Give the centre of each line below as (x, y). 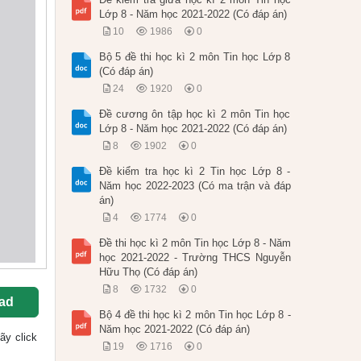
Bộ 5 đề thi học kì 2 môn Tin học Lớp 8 (195, 57)
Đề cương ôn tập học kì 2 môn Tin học (195, 114)
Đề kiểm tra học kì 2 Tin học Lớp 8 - (195, 172)
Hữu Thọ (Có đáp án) (148, 272)
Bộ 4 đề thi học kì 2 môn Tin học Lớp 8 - (195, 315)
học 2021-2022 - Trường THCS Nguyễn (195, 258)
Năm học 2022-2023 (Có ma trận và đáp (195, 186)
